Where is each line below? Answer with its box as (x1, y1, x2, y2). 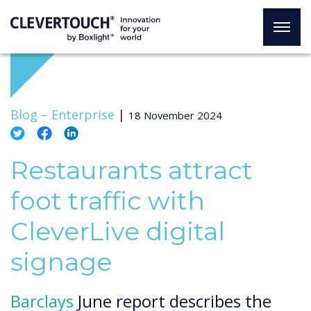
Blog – (10, 106, 48, 123)
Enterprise (51, 106, 115, 123)
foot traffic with (10, 185, 205, 216)
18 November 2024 (128, 108, 222, 122)
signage (10, 246, 112, 277)
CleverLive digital (10, 216, 225, 246)
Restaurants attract (10, 155, 253, 185)
